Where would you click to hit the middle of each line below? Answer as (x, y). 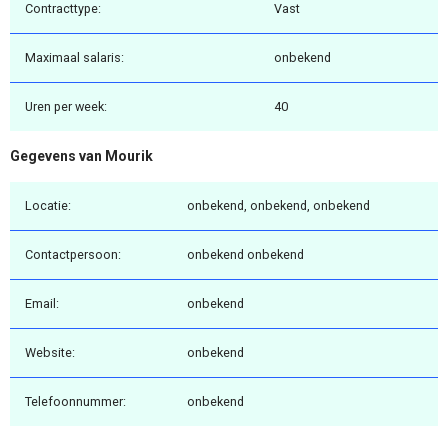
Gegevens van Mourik (81, 156)
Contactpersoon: (73, 254)
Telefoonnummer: (75, 401)
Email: (42, 303)
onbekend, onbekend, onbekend (278, 205)
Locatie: (48, 205)
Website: (50, 352)
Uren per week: (66, 107)
